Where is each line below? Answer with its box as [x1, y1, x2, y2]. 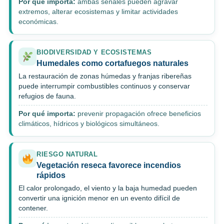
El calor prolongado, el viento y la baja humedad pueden [18, 184, 197, 192]
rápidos [36, 171, 65, 180]
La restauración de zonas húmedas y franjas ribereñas [18, 72, 191, 80]
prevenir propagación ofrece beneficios [75, 110, 201, 118]
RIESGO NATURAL [36, 150, 98, 158]
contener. [18, 204, 48, 212]
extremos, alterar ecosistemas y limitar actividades [18, 8, 178, 16]
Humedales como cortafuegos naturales [36, 59, 188, 68]
